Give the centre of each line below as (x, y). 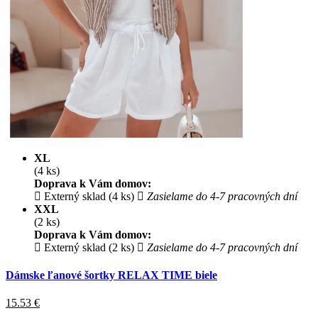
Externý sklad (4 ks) (88, 196)
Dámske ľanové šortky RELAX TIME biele (111, 275)
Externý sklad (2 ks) (88, 247)
